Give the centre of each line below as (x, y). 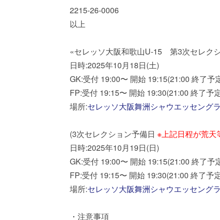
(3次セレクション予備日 (113, 134)
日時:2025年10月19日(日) (114, 148)
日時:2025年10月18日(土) (114, 65)
